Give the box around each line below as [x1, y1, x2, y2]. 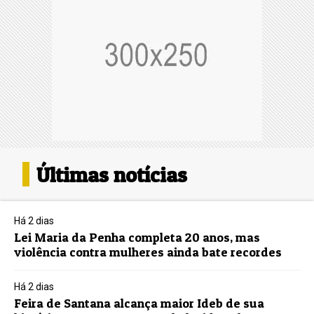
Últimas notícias [36, 162, 188, 188]
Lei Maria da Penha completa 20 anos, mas [14, 230, 261, 245]
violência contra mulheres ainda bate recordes [14, 245, 282, 260]
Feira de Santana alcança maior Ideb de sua [14, 296, 265, 311]
